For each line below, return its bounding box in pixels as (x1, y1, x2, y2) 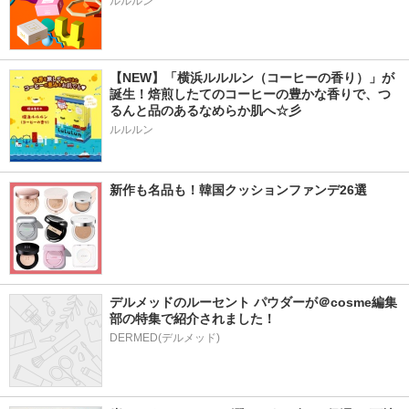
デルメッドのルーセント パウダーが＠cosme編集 (110, 295, 397, 309)
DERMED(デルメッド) (110, 331, 220, 344)
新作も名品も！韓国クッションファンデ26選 (110, 183, 367, 197)
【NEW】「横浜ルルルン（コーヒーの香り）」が (110, 70, 394, 85)
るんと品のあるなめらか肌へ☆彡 (110, 103, 301, 118)
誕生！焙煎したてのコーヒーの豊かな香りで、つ (110, 87, 391, 101)
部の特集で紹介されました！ (110, 311, 276, 326)
